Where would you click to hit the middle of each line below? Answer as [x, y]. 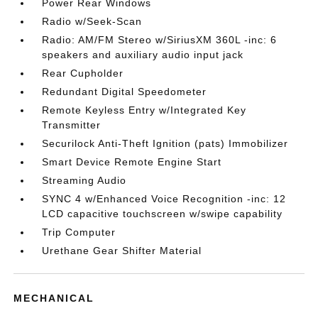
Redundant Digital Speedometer [125, 92]
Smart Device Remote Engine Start [132, 162]
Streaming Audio [84, 180]
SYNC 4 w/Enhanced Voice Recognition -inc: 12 [164, 199]
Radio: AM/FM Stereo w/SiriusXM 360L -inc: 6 [160, 40]
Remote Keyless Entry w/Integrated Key [144, 110]
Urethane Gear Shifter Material [122, 251]
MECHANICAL [54, 298]
